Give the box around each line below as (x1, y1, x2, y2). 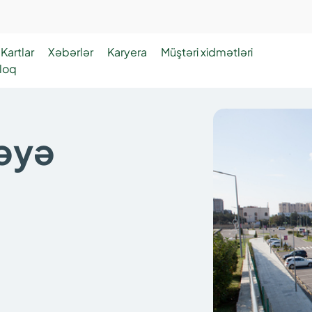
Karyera (107, 45, 147, 59)
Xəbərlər (48, 45, 93, 59)
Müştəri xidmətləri (161, 45, 253, 59)
